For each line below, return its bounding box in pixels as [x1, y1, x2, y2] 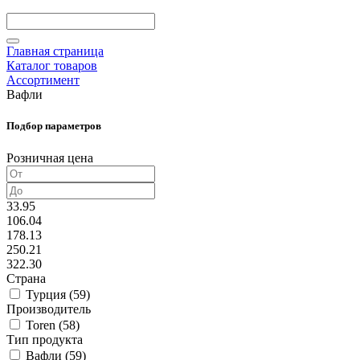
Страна [6, 271, 46, 285]
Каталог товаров [6, 59, 97, 73]
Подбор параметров [6, 120, 101, 133]
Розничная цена [6, 150, 93, 165]
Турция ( [26, 287, 73, 301]
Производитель [6, 301, 91, 316]
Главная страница [6, 44, 104, 59]
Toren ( [26, 317, 63, 332]
